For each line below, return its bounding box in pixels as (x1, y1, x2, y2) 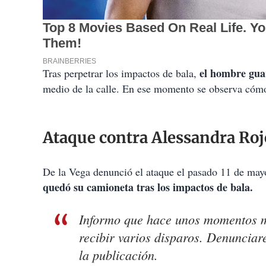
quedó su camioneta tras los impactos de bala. (43, 179, 253, 195)
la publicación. (79, 246, 158, 264)
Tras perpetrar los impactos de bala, (43, 66, 197, 81)
